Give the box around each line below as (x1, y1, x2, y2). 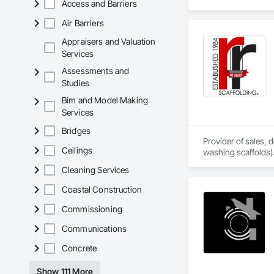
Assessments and (62, 65, 130, 76)
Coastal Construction (62, 184, 142, 195)
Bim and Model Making (62, 95, 149, 106)
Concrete (62, 243, 97, 254)
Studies (62, 78, 90, 89)
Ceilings (62, 145, 93, 156)
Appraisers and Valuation (62, 36, 156, 47)
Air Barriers (62, 18, 104, 29)
